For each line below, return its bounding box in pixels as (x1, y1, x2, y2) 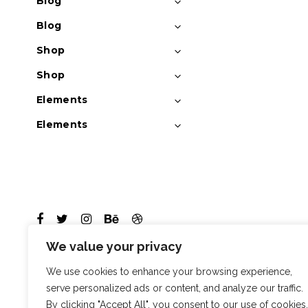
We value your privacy (46, 239, 182, 254)
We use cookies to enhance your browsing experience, (46, 266, 292, 277)
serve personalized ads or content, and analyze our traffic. (46, 283, 303, 294)
